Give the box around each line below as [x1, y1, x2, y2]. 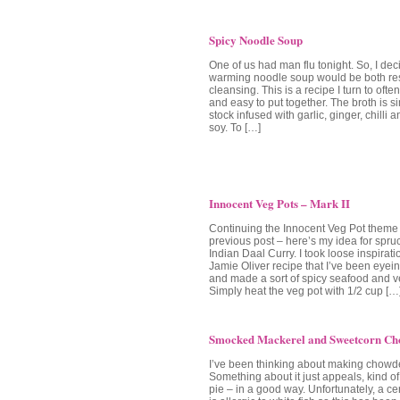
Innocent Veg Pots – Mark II [209, 195, 350, 212]
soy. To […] [209, 121, 261, 134]
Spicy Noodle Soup [209, 31, 303, 48]
